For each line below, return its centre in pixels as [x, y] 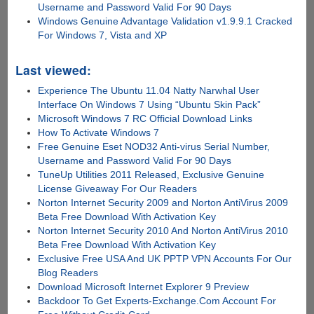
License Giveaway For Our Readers [118, 188]
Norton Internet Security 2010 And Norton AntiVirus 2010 [163, 230]
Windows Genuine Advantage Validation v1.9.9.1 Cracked [165, 21]
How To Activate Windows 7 [99, 132]
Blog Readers [68, 272]
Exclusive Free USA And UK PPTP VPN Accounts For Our [165, 258]
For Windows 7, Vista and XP [103, 35]
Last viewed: [53, 69]
